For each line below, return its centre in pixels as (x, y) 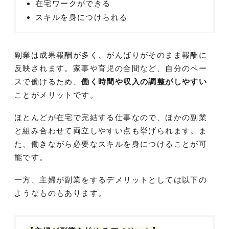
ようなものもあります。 (61, 193)
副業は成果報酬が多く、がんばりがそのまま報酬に (111, 55)
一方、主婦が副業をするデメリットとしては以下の (111, 179)
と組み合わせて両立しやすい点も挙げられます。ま (111, 130)
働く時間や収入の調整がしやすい (144, 81)
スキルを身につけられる (82, 17)
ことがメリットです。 (56, 95)
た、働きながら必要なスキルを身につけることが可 (111, 144)
